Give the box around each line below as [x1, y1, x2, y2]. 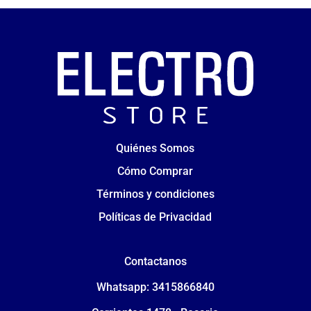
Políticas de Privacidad [99, 210, 212, 224]
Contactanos [124, 255, 187, 269]
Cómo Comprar [117, 164, 194, 178]
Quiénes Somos [116, 142, 195, 155]
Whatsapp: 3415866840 [96, 280, 215, 294]
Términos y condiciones [96, 187, 215, 201]
